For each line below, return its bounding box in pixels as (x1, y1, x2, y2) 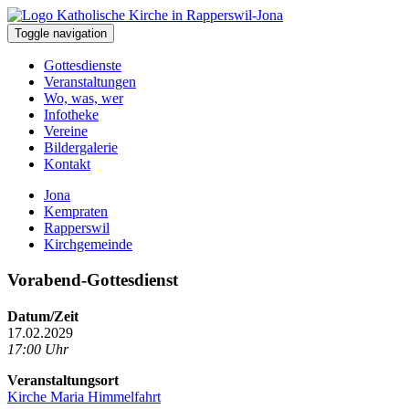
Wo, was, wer (44, 90, 123, 106)
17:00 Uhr (7, 341, 68, 357)
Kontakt (44, 156, 90, 172)
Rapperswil (44, 220, 110, 236)
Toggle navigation (15, 26, 107, 40)
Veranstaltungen (44, 74, 136, 89)
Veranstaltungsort (7, 372, 119, 388)
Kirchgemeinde (44, 236, 132, 252)
